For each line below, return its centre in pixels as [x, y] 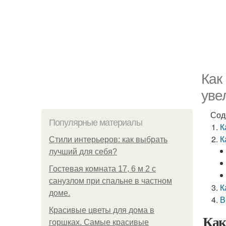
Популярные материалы [96, 123]
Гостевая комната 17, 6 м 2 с [102, 169]
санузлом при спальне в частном [110, 181]
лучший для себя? [83, 152]
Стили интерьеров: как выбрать [108, 139]
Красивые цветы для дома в [102, 210]
